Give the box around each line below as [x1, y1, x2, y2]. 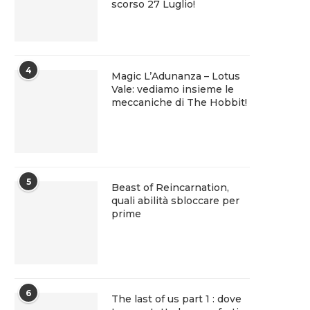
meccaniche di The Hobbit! [111, 95, 247, 109]
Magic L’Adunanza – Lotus [111, 69, 240, 82]
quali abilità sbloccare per [111, 194, 239, 207]
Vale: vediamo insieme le [111, 82, 234, 95]
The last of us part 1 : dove [111, 292, 241, 305]
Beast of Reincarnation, [111, 181, 229, 194]
